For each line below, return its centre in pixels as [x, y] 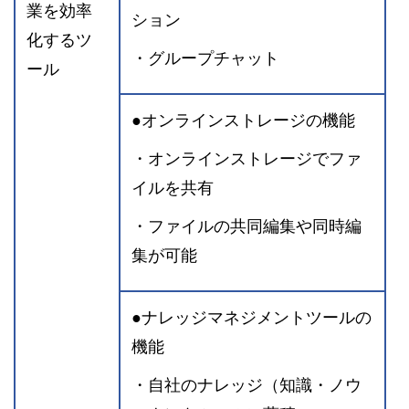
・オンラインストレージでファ [246, 158]
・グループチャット [205, 58]
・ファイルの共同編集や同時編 [246, 226]
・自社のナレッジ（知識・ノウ [246, 385]
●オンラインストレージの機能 [243, 120]
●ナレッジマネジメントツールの [252, 317]
